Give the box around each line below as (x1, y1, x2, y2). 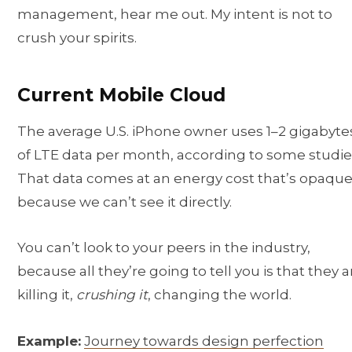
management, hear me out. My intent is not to (17, 5, 332, 22)
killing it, (17, 287, 76, 303)
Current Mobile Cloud (17, 82, 225, 106)
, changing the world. (148, 287, 291, 303)
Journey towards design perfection (84, 332, 324, 349)
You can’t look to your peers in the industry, (17, 240, 310, 256)
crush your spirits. (17, 29, 137, 46)
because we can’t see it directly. (17, 194, 232, 211)
